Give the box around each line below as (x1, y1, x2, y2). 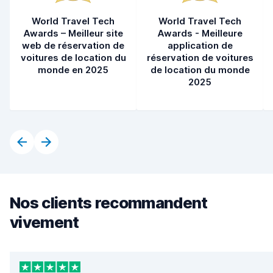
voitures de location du (20, 52, 126, 63)
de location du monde (150, 64, 250, 76)
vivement (10, 213, 79, 232)
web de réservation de (22, 40, 124, 51)
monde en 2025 (38, 64, 108, 76)
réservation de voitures (146, 52, 253, 63)
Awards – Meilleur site (23, 27, 123, 39)
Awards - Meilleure (157, 27, 243, 39)
